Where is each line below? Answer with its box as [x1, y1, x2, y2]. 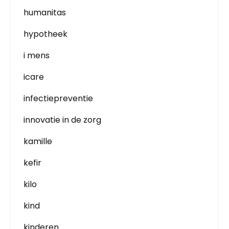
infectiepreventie [24, 93, 93, 104]
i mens [24, 50, 50, 61]
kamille [24, 135, 52, 147]
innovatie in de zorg [24, 114, 101, 126]
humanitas [24, 7, 66, 18]
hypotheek [24, 28, 67, 40]
